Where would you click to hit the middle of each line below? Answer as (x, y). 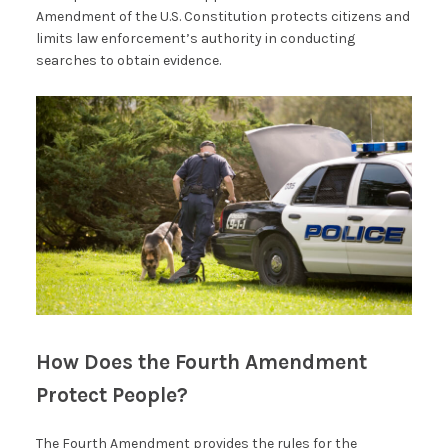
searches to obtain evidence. (128, 60)
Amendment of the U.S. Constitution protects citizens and (222, 16)
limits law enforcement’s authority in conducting (195, 38)
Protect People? (111, 395)
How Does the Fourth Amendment (201, 362)
